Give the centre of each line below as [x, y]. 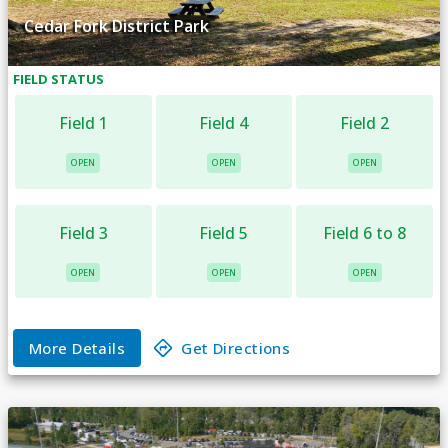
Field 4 [224, 123]
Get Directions [236, 348]
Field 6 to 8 [365, 232]
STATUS [76, 79]
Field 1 [83, 123]
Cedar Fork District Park [116, 25]
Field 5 [224, 232]
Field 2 [365, 123]
